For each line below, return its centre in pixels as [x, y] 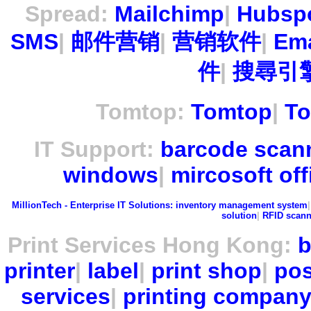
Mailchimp [169, 14]
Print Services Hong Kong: [153, 245]
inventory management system [241, 205]
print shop [206, 271]
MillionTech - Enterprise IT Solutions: [92, 205]
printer [39, 271]
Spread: [69, 14]
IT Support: [97, 149]
